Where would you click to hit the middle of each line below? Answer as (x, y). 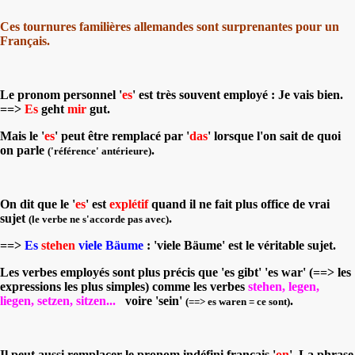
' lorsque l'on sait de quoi (274, 136)
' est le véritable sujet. (279, 245)
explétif (129, 204)
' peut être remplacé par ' (122, 136)
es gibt (241, 272)
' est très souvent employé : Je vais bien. (238, 94)
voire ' (137, 300)
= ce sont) (268, 301)
